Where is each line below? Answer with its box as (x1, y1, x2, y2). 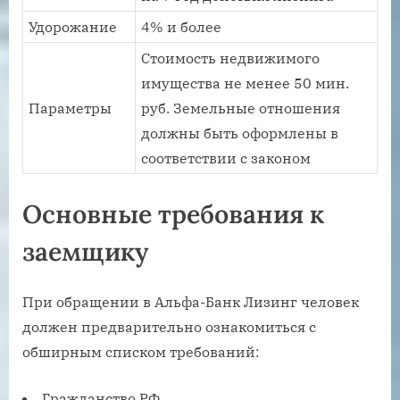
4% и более (141, 17, 222, 36)
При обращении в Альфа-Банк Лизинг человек (22, 292, 359, 311)
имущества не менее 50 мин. (141, 73, 350, 92)
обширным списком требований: (22, 342, 260, 361)
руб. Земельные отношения (141, 98, 341, 117)
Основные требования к (22, 196, 324, 230)
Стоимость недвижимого (141, 48, 321, 67)
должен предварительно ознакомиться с (22, 317, 316, 336)
